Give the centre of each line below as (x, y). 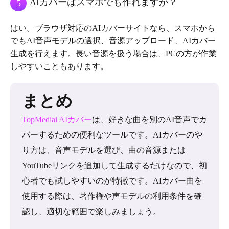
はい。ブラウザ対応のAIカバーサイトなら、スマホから (113, 28)
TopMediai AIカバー (57, 120)
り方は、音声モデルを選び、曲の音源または (104, 150)
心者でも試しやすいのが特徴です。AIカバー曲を (112, 181)
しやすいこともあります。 (59, 66)
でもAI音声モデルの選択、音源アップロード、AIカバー (113, 41)
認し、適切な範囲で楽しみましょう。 (91, 212)
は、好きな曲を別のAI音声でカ (150, 120)
